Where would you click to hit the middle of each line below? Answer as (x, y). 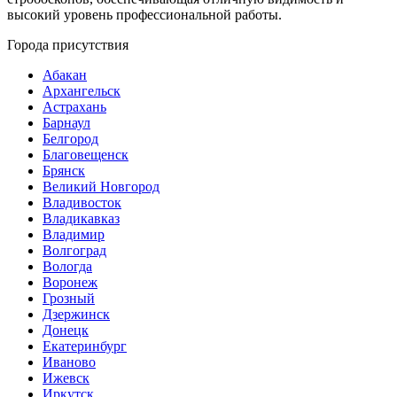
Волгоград (74, 250)
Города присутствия (68, 45)
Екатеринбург (85, 346)
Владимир (74, 234)
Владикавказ (81, 218)
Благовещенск (86, 155)
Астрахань (74, 107)
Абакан (65, 75)
